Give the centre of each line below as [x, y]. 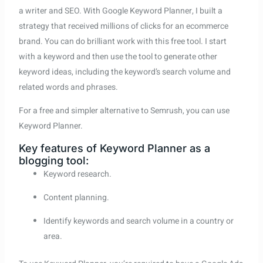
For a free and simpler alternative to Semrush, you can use [124, 110]
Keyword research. [77, 174]
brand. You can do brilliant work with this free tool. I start [122, 41]
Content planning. [76, 197]
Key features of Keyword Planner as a [114, 148]
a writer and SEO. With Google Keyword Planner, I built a [120, 11]
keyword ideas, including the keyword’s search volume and [124, 72]
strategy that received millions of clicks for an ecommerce [123, 26]
